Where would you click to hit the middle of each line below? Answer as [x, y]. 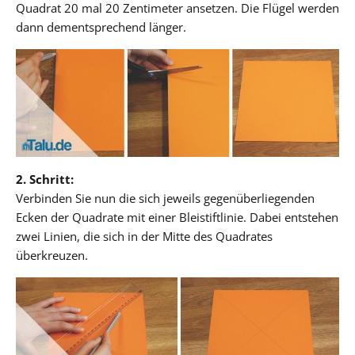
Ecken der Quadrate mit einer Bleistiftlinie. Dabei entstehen [177, 217]
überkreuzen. [52, 255]
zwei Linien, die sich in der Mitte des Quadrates [144, 236]
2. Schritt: [45, 179]
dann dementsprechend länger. [101, 27]
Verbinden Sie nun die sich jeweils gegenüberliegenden [165, 198]
